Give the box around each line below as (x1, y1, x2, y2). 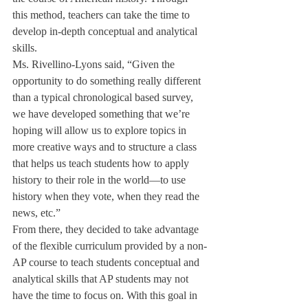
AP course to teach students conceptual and (12, 256, 202, 268)
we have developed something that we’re (12, 108, 192, 120)
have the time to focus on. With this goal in (12, 289, 200, 301)
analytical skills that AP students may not (12, 273, 191, 285)
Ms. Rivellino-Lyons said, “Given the (12, 58, 177, 70)
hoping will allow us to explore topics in (12, 124, 189, 136)
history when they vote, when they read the (12, 190, 202, 202)
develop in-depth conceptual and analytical (12, 25, 200, 37)
